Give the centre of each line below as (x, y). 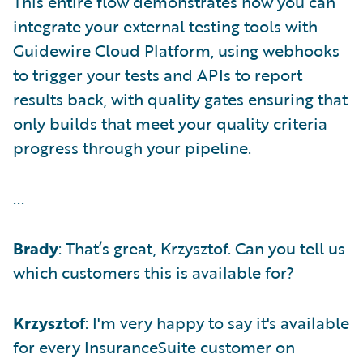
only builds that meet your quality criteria (170, 124)
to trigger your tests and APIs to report (158, 75)
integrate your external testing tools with (165, 26)
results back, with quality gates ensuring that (180, 99)
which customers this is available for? (154, 273)
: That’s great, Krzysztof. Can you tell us (202, 248)
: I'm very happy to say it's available (217, 323)
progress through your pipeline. (132, 148)
